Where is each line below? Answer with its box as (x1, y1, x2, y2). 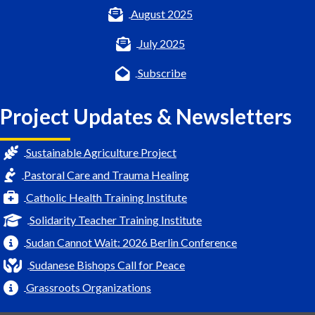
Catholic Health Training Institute (26, 191, 187, 205)
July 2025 (139, 37, 185, 51)
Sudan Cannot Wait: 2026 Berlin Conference (26, 236, 237, 250)
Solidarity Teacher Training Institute (30, 213, 202, 227)
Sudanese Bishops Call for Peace (30, 258, 185, 272)
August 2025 (131, 7, 193, 21)
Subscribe (137, 66, 186, 80)
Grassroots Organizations (26, 281, 151, 295)
